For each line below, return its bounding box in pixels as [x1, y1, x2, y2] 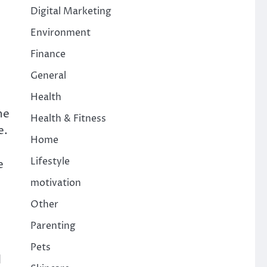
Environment [30, 26, 91, 39]
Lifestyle [30, 155, 70, 168]
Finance [30, 48, 66, 61]
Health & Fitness [30, 112, 106, 125]
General [30, 69, 66, 82]
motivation [30, 176, 81, 190]
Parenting [30, 219, 76, 232]
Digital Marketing [30, 5, 111, 18]
